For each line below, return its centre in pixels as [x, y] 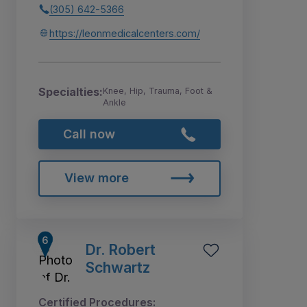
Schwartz [118, 268]
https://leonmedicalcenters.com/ [125, 33]
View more [96, 178]
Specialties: [71, 91]
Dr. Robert [120, 250]
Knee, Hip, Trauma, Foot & [158, 90]
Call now [89, 134]
